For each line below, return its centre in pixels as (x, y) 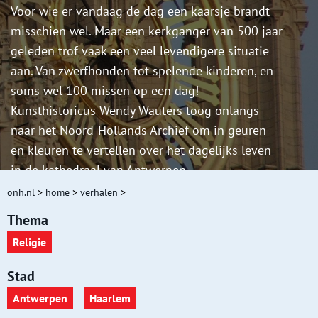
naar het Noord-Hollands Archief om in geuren (138, 131)
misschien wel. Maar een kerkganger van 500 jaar (147, 31)
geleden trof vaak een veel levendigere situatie (140, 51)
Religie (29, 242)
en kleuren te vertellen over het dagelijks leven (141, 150)
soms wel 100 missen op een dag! (105, 91)
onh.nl (21, 193)
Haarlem (110, 298)
